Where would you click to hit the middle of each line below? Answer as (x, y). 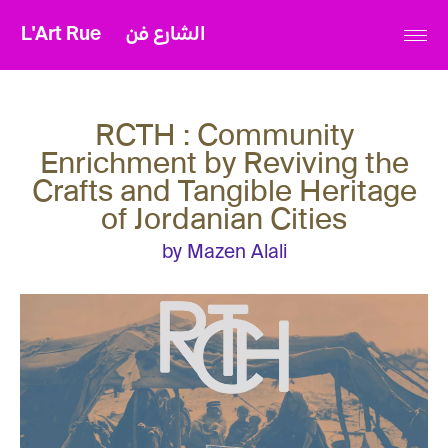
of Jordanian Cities (224, 218)
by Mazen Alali (224, 252)
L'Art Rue (61, 34)
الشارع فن (165, 34)
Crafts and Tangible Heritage (224, 190)
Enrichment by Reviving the (224, 162)
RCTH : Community (224, 134)
